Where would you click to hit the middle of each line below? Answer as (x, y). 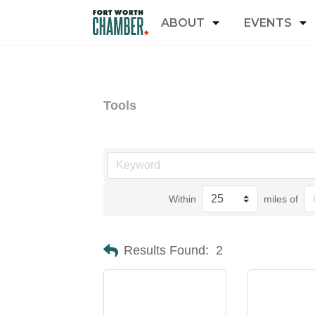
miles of (281, 199)
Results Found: (166, 250)
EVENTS (268, 22)
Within (183, 199)
